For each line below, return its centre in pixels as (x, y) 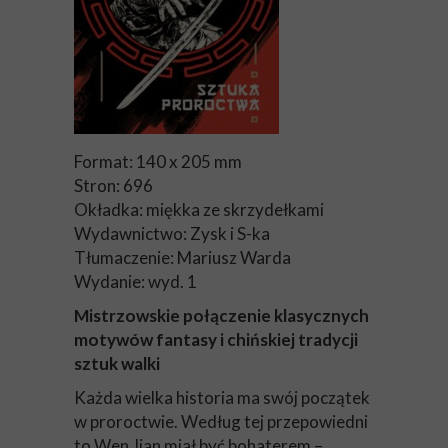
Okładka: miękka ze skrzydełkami (199, 209)
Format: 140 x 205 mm (158, 161)
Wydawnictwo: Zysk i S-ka (172, 233)
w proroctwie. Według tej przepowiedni (221, 421)
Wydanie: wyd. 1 (135, 281)
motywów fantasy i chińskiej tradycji (216, 339)
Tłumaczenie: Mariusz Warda (182, 257)
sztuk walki (117, 363)
